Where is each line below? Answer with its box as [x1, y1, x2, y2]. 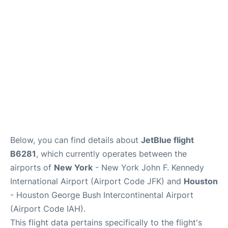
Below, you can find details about [10, 135, 141, 145]
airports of [10, 162, 54, 173]
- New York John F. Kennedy [93, 162, 204, 173]
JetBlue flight [141, 135, 194, 145]
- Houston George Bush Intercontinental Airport [10, 190, 193, 200]
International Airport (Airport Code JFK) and [10, 176, 184, 186]
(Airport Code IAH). [10, 204, 85, 214]
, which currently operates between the [36, 149, 187, 159]
